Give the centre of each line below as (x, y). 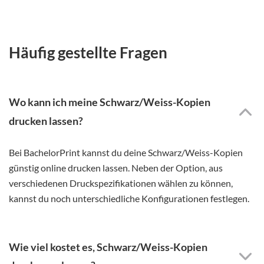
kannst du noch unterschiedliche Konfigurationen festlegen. (129, 198)
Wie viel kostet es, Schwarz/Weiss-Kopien (108, 247)
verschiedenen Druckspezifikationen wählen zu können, (121, 183)
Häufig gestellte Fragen (88, 52)
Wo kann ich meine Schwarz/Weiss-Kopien (110, 102)
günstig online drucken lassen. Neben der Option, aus (116, 167)
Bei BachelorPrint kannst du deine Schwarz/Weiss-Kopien (126, 152)
